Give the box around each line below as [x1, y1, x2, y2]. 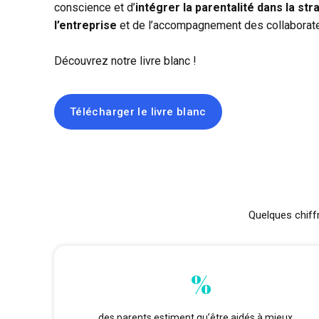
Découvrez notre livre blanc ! [54, 53, 197, 68]
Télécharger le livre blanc [69, 105, 206, 118]
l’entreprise [54, 18, 117, 32]
